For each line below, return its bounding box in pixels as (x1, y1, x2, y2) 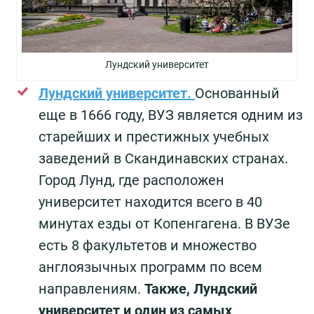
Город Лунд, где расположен (39, 171, 224, 189)
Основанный (195, 84, 280, 102)
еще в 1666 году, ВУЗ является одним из (39, 106, 303, 123)
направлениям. (39, 280, 144, 297)
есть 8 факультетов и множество (39, 236, 257, 254)
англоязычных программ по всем (39, 258, 262, 275)
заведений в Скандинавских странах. (39, 149, 288, 167)
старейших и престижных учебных (39, 128, 269, 145)
